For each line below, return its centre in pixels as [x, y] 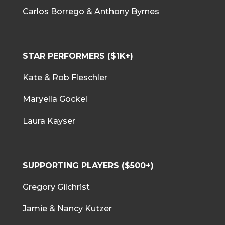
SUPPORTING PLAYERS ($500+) [88, 165]
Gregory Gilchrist [59, 187]
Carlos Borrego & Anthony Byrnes [91, 11]
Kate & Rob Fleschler [65, 77]
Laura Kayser [49, 121]
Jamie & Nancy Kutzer [68, 208]
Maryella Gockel [55, 99]
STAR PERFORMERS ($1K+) [78, 56]
